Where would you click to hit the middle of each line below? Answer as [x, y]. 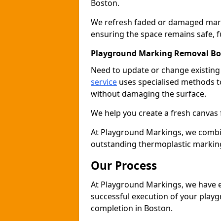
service [104, 82]
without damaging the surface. [148, 94]
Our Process [124, 166]
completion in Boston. [132, 208]
